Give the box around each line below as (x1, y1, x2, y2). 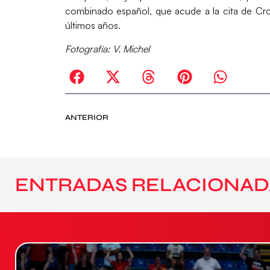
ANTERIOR (64, 113, 108, 123)
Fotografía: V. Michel (64, 42, 150, 55)
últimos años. (64, 19, 121, 32)
